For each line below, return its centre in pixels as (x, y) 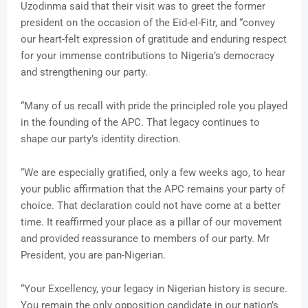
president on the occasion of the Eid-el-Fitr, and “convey (148, 23)
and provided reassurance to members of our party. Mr (145, 239)
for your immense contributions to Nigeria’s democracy (147, 56)
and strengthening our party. (84, 73)
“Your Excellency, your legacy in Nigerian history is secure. (154, 289)
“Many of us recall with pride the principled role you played (154, 106)
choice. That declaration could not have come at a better (151, 206)
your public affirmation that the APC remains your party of (153, 189)
